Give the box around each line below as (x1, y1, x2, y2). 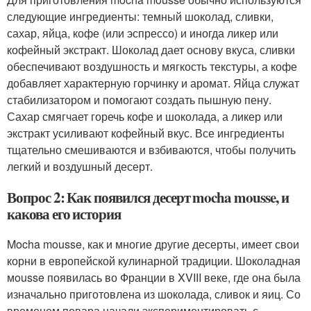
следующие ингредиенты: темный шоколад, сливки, (7, 8, 274, 24)
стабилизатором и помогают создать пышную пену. (7, 92, 271, 108)
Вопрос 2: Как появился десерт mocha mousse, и (7, 187, 289, 208)
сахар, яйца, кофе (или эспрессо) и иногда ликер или (7, 25, 278, 41)
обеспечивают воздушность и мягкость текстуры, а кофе (7, 58, 297, 74)
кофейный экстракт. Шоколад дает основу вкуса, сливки (7, 42, 295, 58)
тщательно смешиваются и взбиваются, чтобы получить (7, 142, 296, 158)
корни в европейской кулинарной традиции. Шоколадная (7, 253, 301, 269)
